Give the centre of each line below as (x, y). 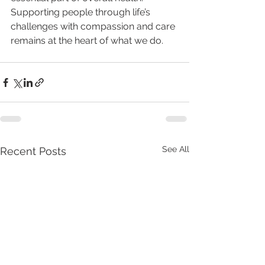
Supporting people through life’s (82, 12)
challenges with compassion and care (94, 27)
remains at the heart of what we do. (87, 41)
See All (176, 149)
